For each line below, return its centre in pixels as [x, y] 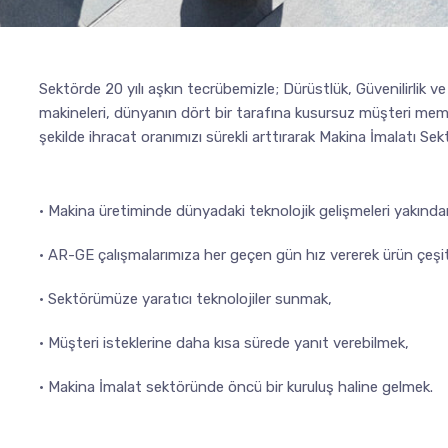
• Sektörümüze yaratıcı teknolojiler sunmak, [185, 299]
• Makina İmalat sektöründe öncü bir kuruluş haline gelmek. [236, 387]
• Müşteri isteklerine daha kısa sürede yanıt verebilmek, [224, 343]
